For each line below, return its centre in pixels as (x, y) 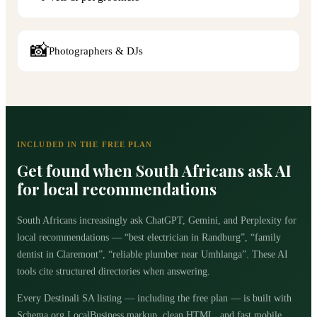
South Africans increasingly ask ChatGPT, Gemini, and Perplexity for (157, 221)
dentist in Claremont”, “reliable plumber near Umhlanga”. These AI (152, 255)
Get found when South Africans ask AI (154, 171)
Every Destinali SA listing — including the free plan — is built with (154, 299)
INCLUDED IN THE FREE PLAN (85, 145)
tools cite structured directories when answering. (114, 272)
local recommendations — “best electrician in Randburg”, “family (149, 238)
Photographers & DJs (96, 51)
